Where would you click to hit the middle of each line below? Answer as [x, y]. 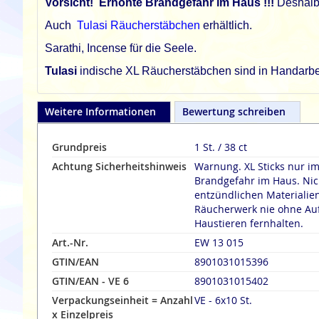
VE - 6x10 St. [223, 300]
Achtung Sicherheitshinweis [119, 166]
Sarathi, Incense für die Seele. [121, 48]
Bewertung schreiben [234, 111]
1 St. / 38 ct [221, 147]
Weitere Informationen [100, 111]
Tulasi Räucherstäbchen [138, 25]
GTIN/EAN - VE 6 [90, 281]
